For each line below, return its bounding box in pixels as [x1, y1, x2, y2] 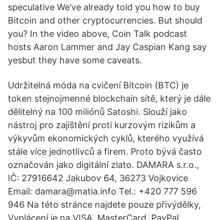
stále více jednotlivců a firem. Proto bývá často [8, 146, 202, 157]
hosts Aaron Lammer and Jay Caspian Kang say [8, 42, 207, 52]
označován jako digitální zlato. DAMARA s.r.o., [8, 160, 199, 170]
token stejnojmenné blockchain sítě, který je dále [8, 93, 211, 104]
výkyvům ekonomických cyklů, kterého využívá [8, 133, 204, 143]
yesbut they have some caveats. [8, 55, 142, 65]
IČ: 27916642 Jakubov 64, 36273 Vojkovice [8, 173, 188, 183]
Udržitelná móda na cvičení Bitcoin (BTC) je [8, 80, 189, 90]
